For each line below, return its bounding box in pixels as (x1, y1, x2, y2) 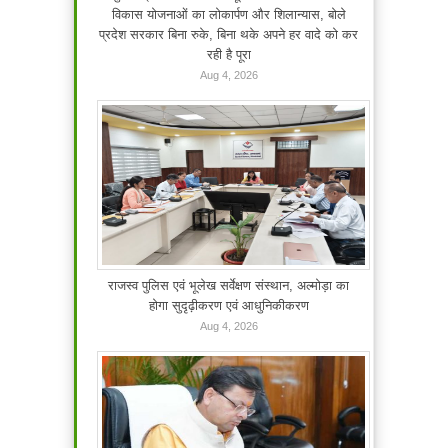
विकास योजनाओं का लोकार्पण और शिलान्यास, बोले (111, 7, 346, 23)
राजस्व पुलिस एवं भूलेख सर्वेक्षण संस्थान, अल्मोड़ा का (108, 278, 349, 294)
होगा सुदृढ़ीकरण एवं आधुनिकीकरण (148, 298, 309, 314)
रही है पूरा (206, 47, 251, 63)
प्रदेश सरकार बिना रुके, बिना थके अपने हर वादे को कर (99, 27, 358, 43)
